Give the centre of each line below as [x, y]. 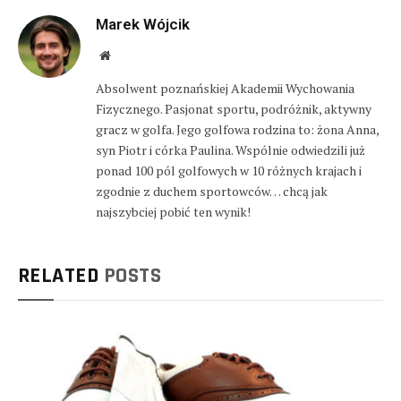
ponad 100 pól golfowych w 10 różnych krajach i [229, 170]
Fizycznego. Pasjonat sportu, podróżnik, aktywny [234, 108]
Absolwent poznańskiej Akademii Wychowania [225, 88]
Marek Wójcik [143, 24]
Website [129, 54]
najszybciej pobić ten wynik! [173, 211]
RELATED [61, 275]
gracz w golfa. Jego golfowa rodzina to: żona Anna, [237, 129]
